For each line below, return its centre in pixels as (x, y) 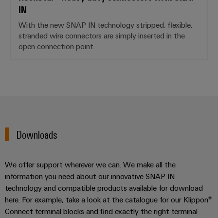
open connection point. (57, 46)
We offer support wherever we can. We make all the (90, 164)
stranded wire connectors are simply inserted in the (102, 35)
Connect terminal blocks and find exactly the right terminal (101, 211)
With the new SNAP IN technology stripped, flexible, (106, 25)
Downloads (37, 134)
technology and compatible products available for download (104, 188)
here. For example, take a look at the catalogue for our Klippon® (108, 199)
